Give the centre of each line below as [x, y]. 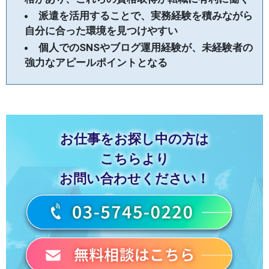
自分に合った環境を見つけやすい [101, 31]
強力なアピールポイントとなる [96, 63]
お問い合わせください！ [134, 179]
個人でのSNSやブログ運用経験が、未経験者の [146, 48]
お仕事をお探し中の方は [134, 139]
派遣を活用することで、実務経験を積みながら [146, 16]
